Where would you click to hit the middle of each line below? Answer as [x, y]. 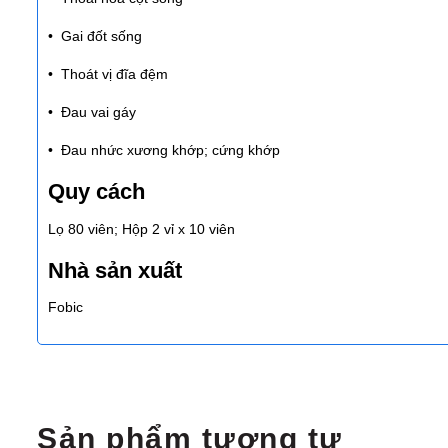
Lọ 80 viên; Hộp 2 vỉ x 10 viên [141, 228]
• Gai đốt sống [95, 36]
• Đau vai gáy [92, 112]
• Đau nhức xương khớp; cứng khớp [164, 150]
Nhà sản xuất [115, 270]
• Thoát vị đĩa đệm [108, 74]
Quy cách [96, 192]
